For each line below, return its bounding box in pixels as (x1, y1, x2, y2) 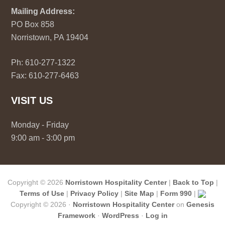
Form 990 (160, 189, 192, 197)
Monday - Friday (11, 121, 69, 129)
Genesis (186, 200, 214, 208)
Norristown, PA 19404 (11, 33, 89, 42)
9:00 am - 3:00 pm (11, 134, 75, 142)
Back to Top (172, 178, 214, 186)
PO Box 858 (11, 20, 55, 29)
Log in (145, 211, 168, 219)
